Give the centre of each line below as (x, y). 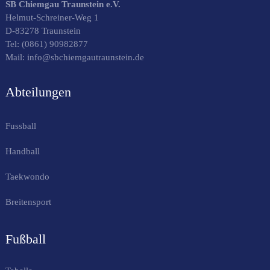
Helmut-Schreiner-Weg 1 (52, 17)
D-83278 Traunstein (43, 30)
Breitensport (28, 202)
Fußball (26, 239)
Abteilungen (38, 92)
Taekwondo (27, 176)
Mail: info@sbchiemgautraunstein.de (76, 57)
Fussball (21, 126)
